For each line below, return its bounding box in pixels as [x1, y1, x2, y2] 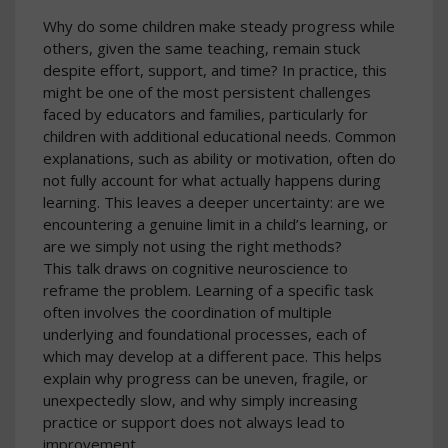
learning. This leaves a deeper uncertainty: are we [43, 192, 385, 213]
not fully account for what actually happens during [43, 170, 381, 191]
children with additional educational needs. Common [43, 126, 396, 147]
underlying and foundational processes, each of [43, 324, 366, 345]
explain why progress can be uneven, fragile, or [43, 368, 368, 389]
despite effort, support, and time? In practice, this [43, 60, 387, 81]
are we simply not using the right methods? [43, 236, 342, 257]
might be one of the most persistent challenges [43, 82, 371, 103]
